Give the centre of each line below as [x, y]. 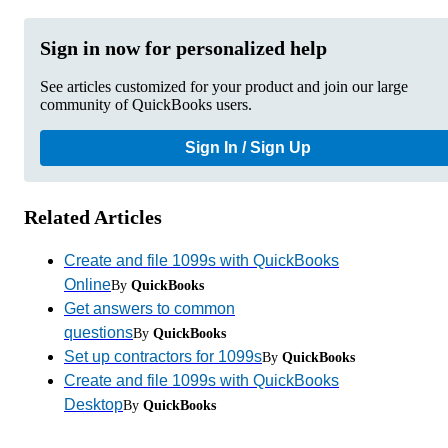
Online [87, 284]
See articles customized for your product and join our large [224, 86]
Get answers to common [149, 308]
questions [98, 332]
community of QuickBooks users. [146, 104]
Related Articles [93, 216]
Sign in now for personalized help [183, 47]
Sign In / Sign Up [248, 147]
